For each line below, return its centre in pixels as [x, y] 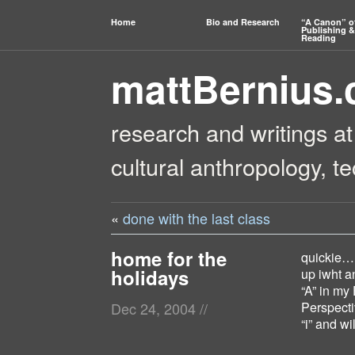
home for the [169, 258]
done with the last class [197, 218]
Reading [318, 38]
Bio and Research [242, 22]
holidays [150, 277]
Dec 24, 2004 [155, 309]
